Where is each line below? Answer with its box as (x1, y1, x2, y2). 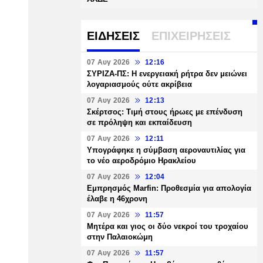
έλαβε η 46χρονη (87, 194, 147, 203)
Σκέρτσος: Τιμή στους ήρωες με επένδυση (87, 107, 242, 116)
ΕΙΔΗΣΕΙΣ (87, 29, 140, 42)
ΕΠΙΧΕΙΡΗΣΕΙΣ (151, 29, 231, 42)
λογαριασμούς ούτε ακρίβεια (87, 80, 192, 89)
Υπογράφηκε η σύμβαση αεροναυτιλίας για (87, 146, 245, 154)
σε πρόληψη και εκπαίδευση (87, 118, 192, 127)
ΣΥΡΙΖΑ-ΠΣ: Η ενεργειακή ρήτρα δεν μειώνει (87, 69, 247, 78)
